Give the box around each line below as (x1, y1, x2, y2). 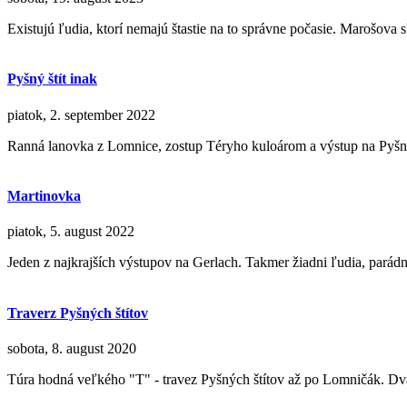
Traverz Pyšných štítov (7, 304, 148, 321)
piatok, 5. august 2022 (7, 223, 134, 240)
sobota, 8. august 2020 (7, 340, 136, 356)
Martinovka (7, 187, 81, 203)
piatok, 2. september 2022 (7, 106, 155, 123)
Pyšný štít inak (7, 71, 97, 87)
